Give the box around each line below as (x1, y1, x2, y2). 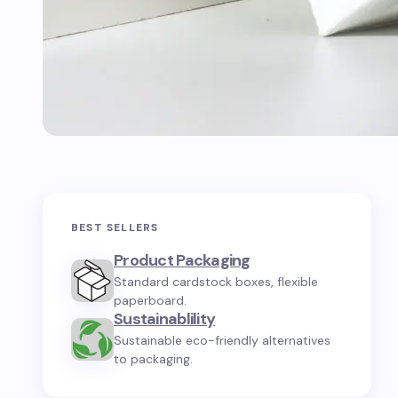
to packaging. (114, 351, 193, 367)
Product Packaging (114, 250, 251, 271)
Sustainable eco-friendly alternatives (114, 332, 330, 348)
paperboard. (114, 292, 187, 308)
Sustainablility (114, 308, 216, 330)
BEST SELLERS (71, 220, 159, 235)
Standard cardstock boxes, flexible (114, 274, 318, 290)
